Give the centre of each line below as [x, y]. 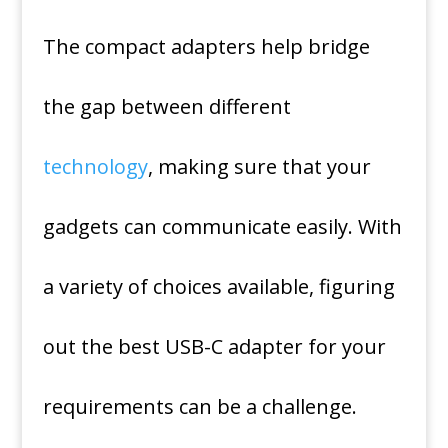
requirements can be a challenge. [199, 406]
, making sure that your [259, 166]
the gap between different [166, 106]
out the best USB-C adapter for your [214, 346]
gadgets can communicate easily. [197, 226]
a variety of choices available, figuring [218, 286]
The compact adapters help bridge [206, 46]
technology [95, 166]
